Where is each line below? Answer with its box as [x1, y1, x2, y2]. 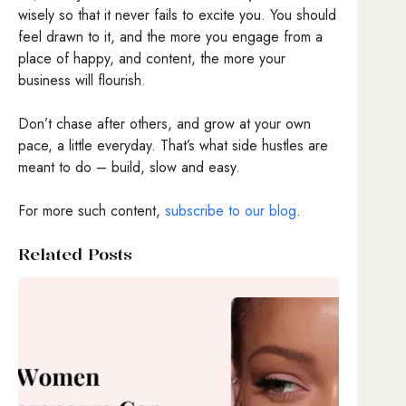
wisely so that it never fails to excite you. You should [18, 4, 336, 25]
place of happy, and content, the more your [18, 47, 285, 69]
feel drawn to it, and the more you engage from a [18, 25, 323, 47]
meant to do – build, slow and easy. [18, 156, 240, 178]
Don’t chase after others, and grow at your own [18, 112, 311, 134]
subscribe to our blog [165, 199, 296, 221]
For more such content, [18, 199, 165, 221]
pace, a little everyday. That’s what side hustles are [18, 134, 328, 156]
